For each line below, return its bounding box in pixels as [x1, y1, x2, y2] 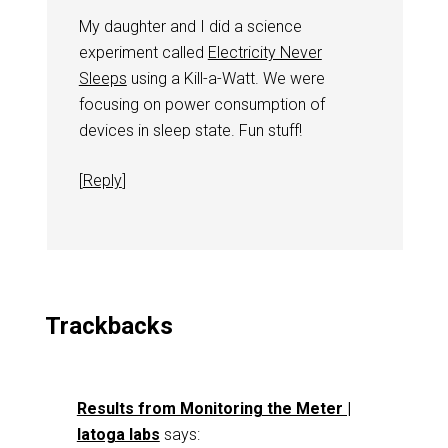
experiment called [78, 43, 208, 62]
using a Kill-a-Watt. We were [126, 69, 325, 88]
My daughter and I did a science [78, 17, 302, 36]
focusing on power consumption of [78, 95, 325, 114]
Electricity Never [207, 43, 322, 62]
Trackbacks [44, 312, 173, 340]
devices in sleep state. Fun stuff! [78, 121, 302, 140]
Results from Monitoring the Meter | [76, 399, 351, 418]
